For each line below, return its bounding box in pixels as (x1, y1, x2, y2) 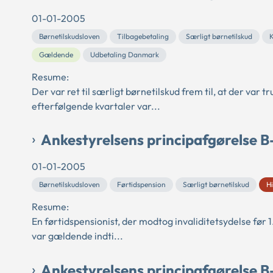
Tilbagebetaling (117, 32, 169, 41)
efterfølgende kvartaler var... (32, 100, 160, 113)
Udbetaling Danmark (90, 50, 159, 60)
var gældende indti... (32, 230, 123, 243)
